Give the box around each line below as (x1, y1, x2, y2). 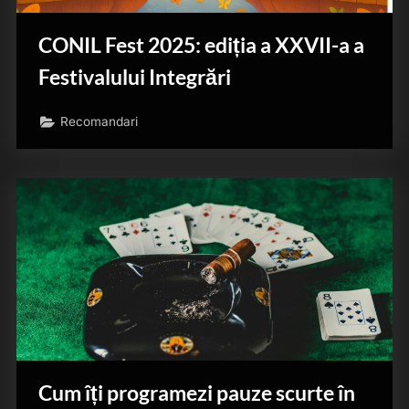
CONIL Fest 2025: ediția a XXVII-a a (38, 31, 364, 58)
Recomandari (60, 114, 139, 130)
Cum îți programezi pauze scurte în (38, 379, 355, 405)
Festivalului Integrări (38, 63, 231, 89)
